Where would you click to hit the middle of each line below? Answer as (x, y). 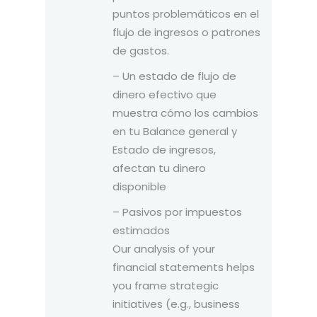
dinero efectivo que (165, 94)
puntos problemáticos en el (186, 13)
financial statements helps (184, 267)
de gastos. (141, 50)
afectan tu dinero (159, 168)
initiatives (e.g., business (176, 304)
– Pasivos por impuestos (177, 212)
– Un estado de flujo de (174, 76)
